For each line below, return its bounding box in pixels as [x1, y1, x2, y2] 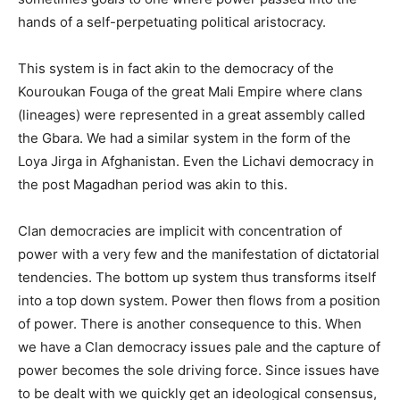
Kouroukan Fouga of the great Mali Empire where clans [18, 82, 362, 100]
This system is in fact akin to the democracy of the [18, 59, 334, 77]
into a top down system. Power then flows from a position [18, 291, 380, 309]
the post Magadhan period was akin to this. [18, 175, 287, 193]
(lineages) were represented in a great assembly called [18, 105, 365, 123]
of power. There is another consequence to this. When [18, 314, 362, 332]
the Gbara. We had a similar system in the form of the [18, 129, 351, 146]
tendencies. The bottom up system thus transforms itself [18, 268, 376, 286]
